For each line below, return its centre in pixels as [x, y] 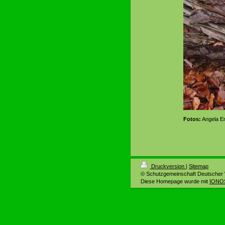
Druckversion [168, 166]
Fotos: [192, 119]
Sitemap [199, 166]
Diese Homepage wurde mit [175, 181]
